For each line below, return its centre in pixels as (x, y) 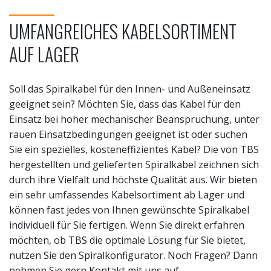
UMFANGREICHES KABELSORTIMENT (123, 31)
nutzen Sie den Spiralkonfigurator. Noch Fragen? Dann (133, 255)
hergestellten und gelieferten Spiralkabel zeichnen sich (134, 165)
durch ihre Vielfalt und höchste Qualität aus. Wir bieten (133, 180)
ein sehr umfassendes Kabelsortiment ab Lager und (127, 195)
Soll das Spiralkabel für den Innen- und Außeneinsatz (130, 89)
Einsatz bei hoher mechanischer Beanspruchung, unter (134, 119)
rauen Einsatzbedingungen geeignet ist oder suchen (128, 134)
